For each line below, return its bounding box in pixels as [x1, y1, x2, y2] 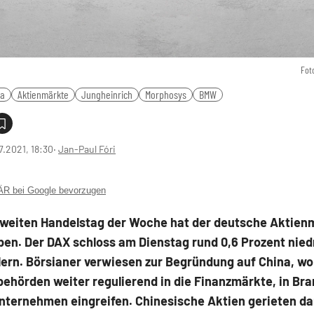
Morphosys [145, 87, 186, 101]
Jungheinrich [81, 87, 132, 101]
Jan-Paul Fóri [58, 142, 116, 155]
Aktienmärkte [18, 87, 69, 101]
